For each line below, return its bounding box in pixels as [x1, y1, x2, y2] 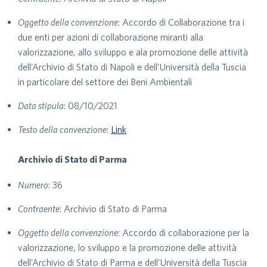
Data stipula [18, 100, 64, 111]
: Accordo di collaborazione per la [118, 227, 249, 238]
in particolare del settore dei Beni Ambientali [18, 76, 192, 87]
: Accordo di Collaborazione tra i [118, 17, 244, 27]
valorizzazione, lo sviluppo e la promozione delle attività [18, 242, 237, 253]
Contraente [18, 203, 60, 214]
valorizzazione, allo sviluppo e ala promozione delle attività [18, 46, 248, 57]
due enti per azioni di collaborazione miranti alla [18, 32, 203, 42]
